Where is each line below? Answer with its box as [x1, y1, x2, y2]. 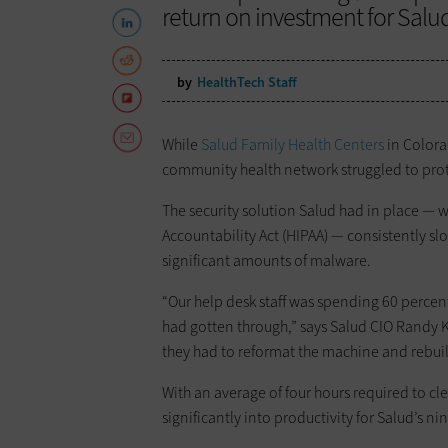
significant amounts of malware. [162, 250, 371, 272]
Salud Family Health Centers [201, 134, 384, 156]
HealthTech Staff [197, 73, 297, 93]
